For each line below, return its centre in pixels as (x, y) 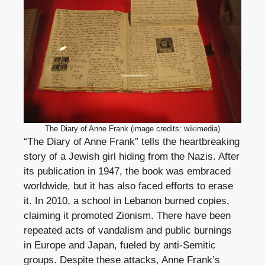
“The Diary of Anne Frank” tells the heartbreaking (132, 142)
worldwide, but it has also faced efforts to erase (128, 186)
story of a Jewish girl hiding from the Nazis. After (132, 157)
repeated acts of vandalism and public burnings (128, 231)
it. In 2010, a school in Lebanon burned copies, (127, 201)
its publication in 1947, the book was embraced (127, 172)
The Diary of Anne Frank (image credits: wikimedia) (132, 129)
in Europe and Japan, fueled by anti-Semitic (120, 245)
